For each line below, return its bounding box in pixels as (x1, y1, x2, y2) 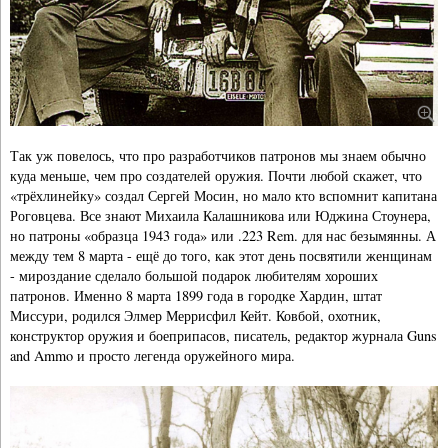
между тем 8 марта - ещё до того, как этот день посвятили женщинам (10, 245, 432, 265)
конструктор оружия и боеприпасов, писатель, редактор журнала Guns (10, 325, 437, 345)
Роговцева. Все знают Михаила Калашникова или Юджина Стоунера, (10, 205, 431, 225)
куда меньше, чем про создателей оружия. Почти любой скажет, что (10, 165, 422, 185)
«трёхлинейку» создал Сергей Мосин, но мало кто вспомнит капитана (10, 185, 437, 205)
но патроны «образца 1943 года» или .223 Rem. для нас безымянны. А (10, 225, 436, 245)
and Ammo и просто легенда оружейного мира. (10, 345, 295, 365)
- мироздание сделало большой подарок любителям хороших (10, 265, 378, 285)
